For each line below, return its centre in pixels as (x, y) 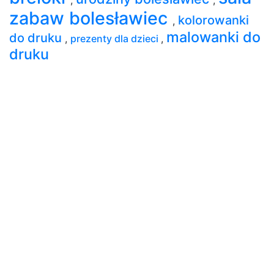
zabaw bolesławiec (91, 18)
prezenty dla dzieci (116, 38)
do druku (37, 38)
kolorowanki (213, 20)
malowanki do (213, 37)
